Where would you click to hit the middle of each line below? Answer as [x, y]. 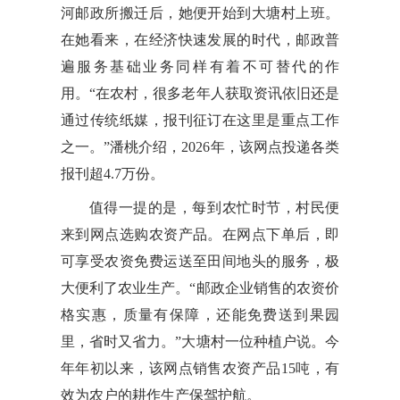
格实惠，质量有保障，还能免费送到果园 [200, 314]
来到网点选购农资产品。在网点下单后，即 [200, 234]
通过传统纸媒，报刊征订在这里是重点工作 [200, 120]
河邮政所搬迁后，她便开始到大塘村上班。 [200, 12]
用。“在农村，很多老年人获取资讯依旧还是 [200, 93]
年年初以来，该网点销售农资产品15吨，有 [200, 368]
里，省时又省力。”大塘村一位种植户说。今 [200, 341]
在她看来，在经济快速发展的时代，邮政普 [200, 39]
